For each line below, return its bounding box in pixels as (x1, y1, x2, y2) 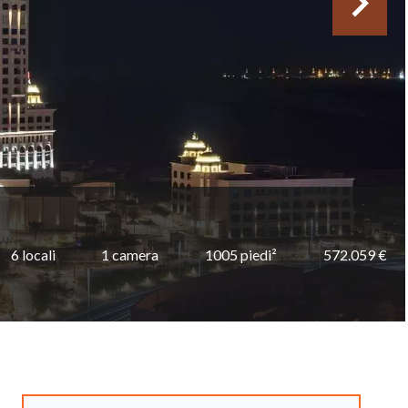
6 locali (10, 245, 56, 263)
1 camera (101, 245, 159, 263)
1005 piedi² (205, 245, 278, 263)
